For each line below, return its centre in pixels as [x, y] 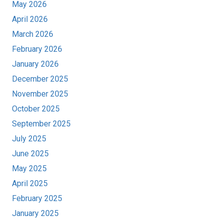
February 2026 [37, 49]
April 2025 [30, 184]
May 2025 [29, 169]
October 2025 [36, 109]
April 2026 [30, 19]
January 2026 [35, 64]
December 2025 [40, 79]
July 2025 [29, 139]
